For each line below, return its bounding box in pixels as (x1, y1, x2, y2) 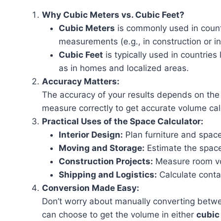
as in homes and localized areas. (59, 63, 189, 73)
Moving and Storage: (59, 143, 145, 153)
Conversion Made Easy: (42, 183, 139, 193)
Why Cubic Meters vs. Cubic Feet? (42, 10, 184, 20)
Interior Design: (59, 130, 123, 140)
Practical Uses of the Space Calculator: (42, 116, 203, 126)
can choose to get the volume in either (42, 210, 196, 220)
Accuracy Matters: (42, 76, 119, 86)
